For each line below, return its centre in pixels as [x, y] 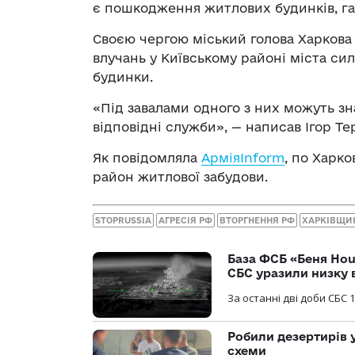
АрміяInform [243, 157]
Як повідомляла [147, 157]
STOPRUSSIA [123, 221]
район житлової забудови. [180, 176]
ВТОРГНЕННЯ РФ [257, 221]
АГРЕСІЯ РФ [185, 221]
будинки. [123, 76]
